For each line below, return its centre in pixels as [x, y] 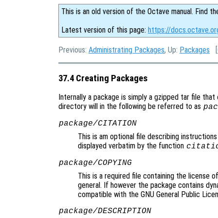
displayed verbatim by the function [132, 146]
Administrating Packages [127, 50]
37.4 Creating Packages [103, 78]
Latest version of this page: [105, 30]
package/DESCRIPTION [105, 211]
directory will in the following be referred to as [131, 107]
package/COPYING [95, 163]
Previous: [73, 50]
